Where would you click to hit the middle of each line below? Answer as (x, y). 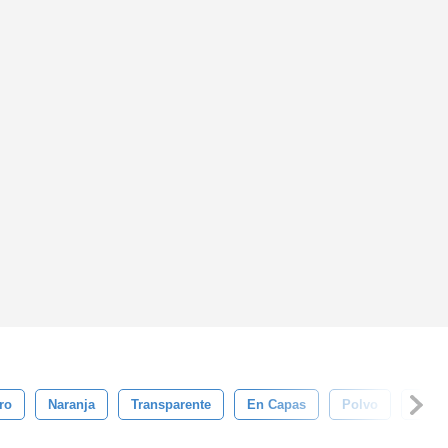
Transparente (171, 404)
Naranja (71, 404)
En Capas (276, 404)
